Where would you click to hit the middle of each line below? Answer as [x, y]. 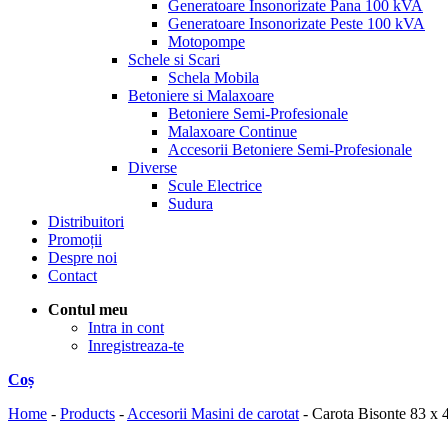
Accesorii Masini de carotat [213, 413]
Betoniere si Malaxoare [201, 95]
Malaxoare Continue [232, 131]
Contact [72, 275]
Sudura [190, 203]
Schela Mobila [213, 77]
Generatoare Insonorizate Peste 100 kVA [296, 23]
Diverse [152, 167]
